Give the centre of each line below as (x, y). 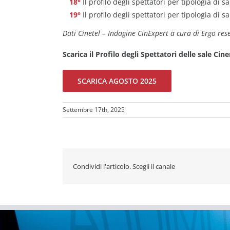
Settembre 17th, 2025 (94, 110)
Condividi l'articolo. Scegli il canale (124, 166)
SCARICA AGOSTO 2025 (117, 81)
